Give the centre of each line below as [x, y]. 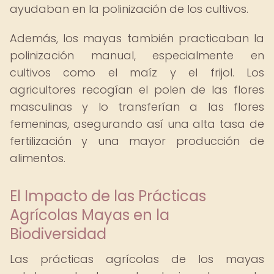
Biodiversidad [58, 234]
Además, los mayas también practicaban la [137, 38]
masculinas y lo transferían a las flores [137, 107]
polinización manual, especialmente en [137, 55]
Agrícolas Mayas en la [90, 215]
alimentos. [38, 158]
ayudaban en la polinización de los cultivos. [129, 9]
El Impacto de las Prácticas [108, 196]
